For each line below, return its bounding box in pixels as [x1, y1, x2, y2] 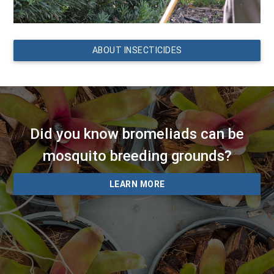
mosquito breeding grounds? [42, 146, 232, 165]
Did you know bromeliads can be [30, 124, 244, 143]
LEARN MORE [109, 178, 165, 190]
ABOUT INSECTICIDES [92, 44, 182, 56]
